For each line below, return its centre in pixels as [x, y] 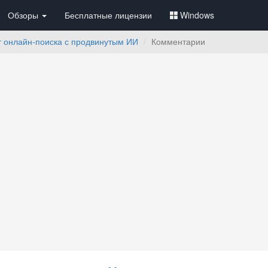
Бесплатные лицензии [108, 15]
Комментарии [178, 41]
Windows [197, 15]
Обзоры [24, 15]
